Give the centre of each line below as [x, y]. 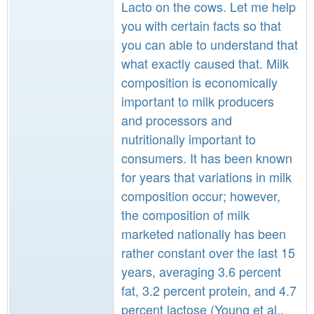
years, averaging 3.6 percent [201, 271]
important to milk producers [198, 101]
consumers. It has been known [207, 158]
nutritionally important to [189, 139]
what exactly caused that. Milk [205, 63]
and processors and [177, 120]
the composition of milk [185, 214]
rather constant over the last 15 [208, 252]
